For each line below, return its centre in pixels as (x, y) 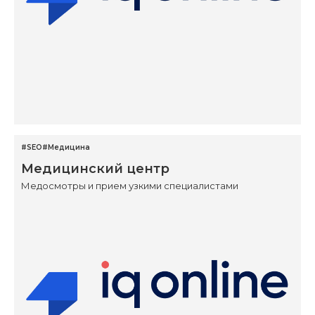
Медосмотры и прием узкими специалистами (130, 186)
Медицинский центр (95, 169)
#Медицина (66, 148)
